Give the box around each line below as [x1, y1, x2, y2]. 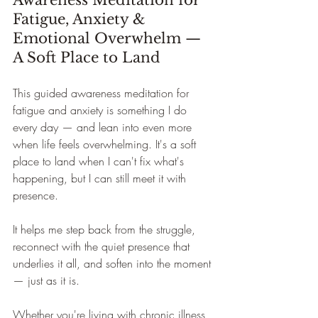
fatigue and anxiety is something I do [13, 102, 190, 118]
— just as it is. [13, 273, 79, 288]
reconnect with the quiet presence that [13, 238, 193, 254]
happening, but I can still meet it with [13, 170, 190, 186]
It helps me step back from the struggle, [13, 221, 199, 237]
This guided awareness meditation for [13, 85, 192, 101]
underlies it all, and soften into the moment [13, 256, 214, 271]
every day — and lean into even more [13, 119, 195, 135]
